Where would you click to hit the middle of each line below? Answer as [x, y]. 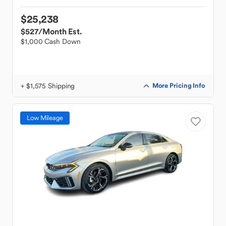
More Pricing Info [179, 86]
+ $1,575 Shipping [48, 86]
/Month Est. [60, 31]
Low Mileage [45, 118]
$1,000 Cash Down [51, 41]
